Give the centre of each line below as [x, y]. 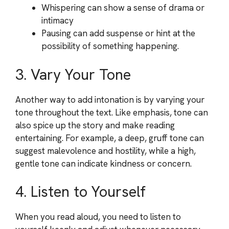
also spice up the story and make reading [95, 125]
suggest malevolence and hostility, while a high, [106, 151]
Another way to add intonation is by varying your [110, 99]
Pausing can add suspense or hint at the [118, 33]
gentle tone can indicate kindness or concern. [104, 163]
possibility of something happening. [110, 46]
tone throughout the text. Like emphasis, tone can [112, 112]
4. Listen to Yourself [81, 192]
